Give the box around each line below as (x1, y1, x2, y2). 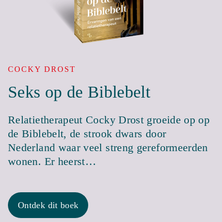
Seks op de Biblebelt (8, 82, 151, 101)
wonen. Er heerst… (8, 155, 97, 167)
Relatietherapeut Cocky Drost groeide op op (8, 113, 210, 126)
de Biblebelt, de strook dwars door (8, 127, 166, 140)
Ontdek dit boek (18, 200, 79, 210)
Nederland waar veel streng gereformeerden (8, 141, 208, 154)
